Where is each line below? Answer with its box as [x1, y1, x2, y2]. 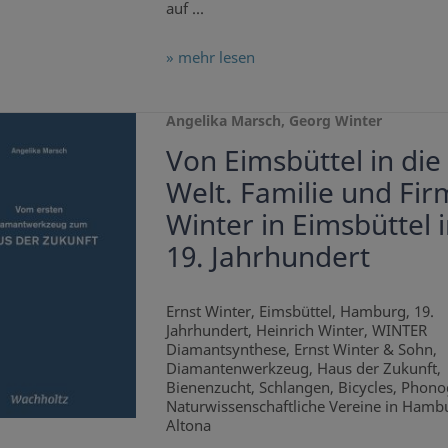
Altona [165, 414, 211, 435]
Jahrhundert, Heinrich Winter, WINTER [165, 319, 427, 340]
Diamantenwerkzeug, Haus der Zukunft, [165, 357, 441, 378]
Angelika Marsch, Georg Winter [165, 110, 382, 130]
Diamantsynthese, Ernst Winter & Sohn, [165, 338, 437, 359]
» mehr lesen [165, 46, 255, 67]
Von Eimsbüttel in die [165, 140, 441, 179]
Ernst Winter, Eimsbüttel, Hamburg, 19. [165, 300, 434, 321]
